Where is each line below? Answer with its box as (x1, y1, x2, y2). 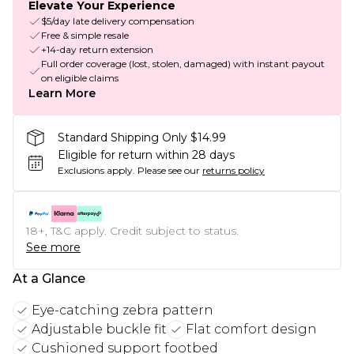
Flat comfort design (186, 322, 317, 337)
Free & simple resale (41, 29, 129, 42)
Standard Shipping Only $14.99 (58, 130, 226, 145)
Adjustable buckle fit (32, 322, 167, 337)
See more (26, 240, 81, 255)
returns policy (202, 164, 265, 177)
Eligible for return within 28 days (58, 148, 235, 163)
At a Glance (13, 271, 85, 287)
